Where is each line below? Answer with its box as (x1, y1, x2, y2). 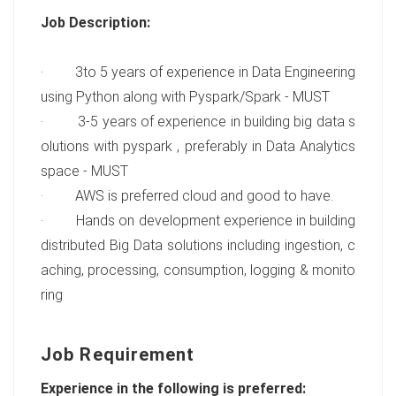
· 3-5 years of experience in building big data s (41, 113, 355, 130)
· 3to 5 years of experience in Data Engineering (41, 64, 355, 80)
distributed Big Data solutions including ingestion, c (41, 237, 355, 254)
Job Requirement (41, 344, 195, 365)
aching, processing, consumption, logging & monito (41, 262, 355, 278)
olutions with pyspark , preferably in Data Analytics (41, 138, 355, 155)
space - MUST (41, 163, 128, 179)
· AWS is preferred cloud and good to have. (41, 187, 333, 204)
